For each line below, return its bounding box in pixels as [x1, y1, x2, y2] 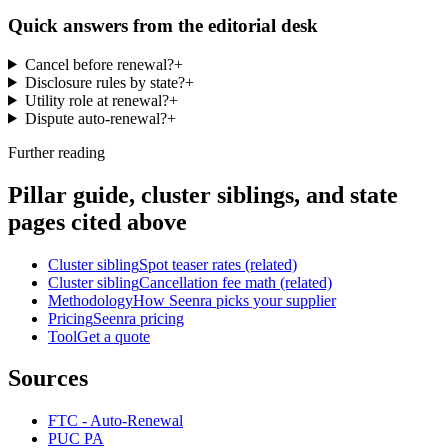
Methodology [48, 291, 133, 309]
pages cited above [8, 208, 187, 235]
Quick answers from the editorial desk [8, 14, 318, 36]
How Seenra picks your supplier [133, 291, 336, 309]
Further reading [8, 143, 105, 161]
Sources [8, 365, 88, 392]
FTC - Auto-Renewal [48, 412, 183, 430]
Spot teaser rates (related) [139, 255, 297, 273]
